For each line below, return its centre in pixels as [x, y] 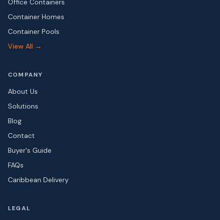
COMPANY [26, 75]
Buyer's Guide [30, 150]
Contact [21, 136]
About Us [23, 91]
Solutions [23, 106]
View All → [25, 46]
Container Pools [34, 31]
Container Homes [36, 17]
